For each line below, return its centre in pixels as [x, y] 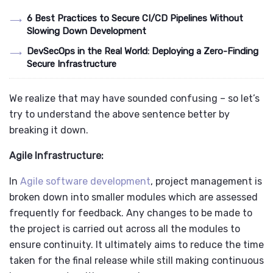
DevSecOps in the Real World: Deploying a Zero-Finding [142, 51]
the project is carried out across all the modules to [125, 229]
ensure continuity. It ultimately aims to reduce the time [136, 245]
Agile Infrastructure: [56, 156]
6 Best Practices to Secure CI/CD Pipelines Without [135, 19]
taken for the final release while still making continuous [136, 261]
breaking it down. [49, 130]
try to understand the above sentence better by [119, 115]
